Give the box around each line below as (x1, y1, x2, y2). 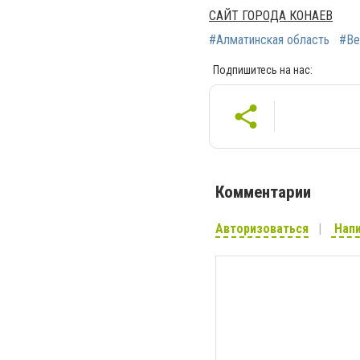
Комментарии (215, 182, 311, 202)
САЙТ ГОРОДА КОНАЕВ (209, 8, 333, 24)
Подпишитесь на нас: (213, 63, 313, 77)
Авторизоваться (215, 221, 309, 237)
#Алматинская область (209, 32, 329, 48)
